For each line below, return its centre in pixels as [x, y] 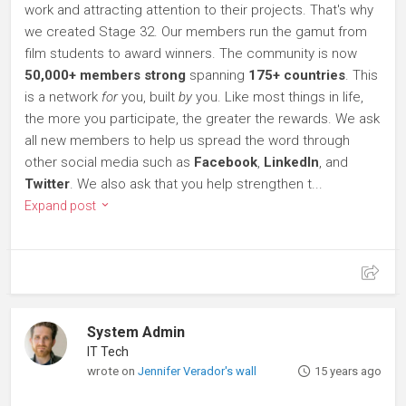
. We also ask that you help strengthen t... [196, 184]
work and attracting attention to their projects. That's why [199, 10]
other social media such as [109, 163]
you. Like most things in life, [278, 97]
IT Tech [108, 352]
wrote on [113, 371]
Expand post [62, 206]
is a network [63, 97]
